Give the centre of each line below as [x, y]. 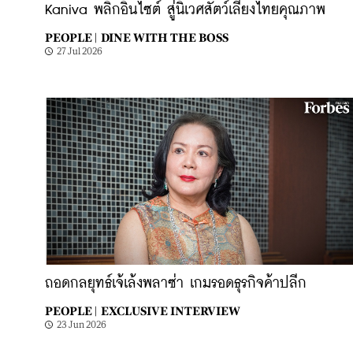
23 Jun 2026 [82, 325]
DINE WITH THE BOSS [165, 37]
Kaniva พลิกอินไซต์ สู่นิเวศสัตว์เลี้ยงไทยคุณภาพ [185, 10]
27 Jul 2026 [80, 51]
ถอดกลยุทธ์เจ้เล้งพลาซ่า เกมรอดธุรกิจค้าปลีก [176, 284]
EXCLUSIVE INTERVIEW [171, 311]
